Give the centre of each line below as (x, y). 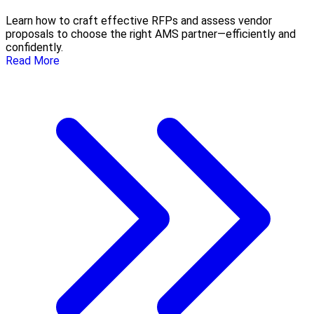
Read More (33, 61)
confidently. (34, 48)
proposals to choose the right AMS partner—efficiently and (151, 34)
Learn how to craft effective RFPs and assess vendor (139, 21)
